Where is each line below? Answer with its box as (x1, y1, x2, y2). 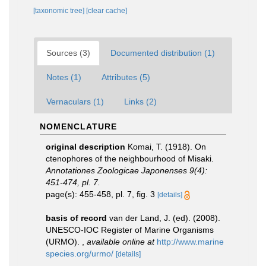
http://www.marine (157, 237, 224, 246)
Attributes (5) (102, 72, 150, 82)
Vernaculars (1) (46, 97, 104, 106)
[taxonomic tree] (33, 7, 86, 15)
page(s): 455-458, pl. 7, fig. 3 (46, 189, 157, 199)
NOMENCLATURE (40, 122, 117, 131)
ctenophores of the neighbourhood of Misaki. (46, 154, 214, 163)
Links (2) (124, 97, 157, 106)
